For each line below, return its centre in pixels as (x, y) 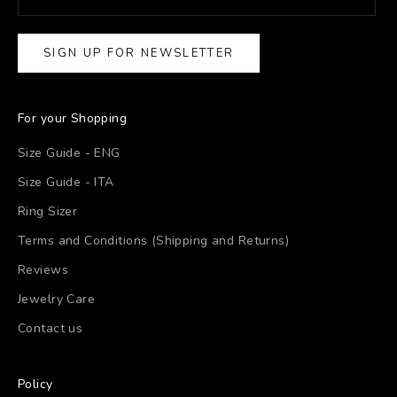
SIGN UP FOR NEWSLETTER (139, 53)
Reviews (43, 270)
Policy (35, 385)
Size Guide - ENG (69, 153)
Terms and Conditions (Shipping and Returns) (154, 241)
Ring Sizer (48, 212)
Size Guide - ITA (66, 183)
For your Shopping (73, 119)
